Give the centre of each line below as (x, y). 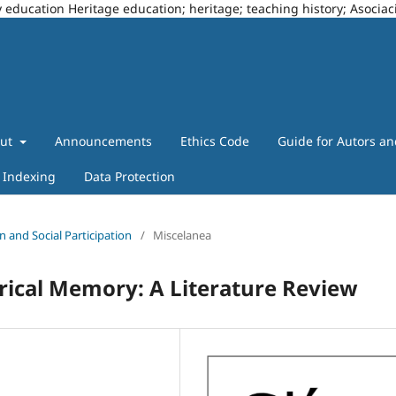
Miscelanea (182, 235)
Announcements (103, 141)
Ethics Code (214, 141)
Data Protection (129, 176)
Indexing (29, 176)
